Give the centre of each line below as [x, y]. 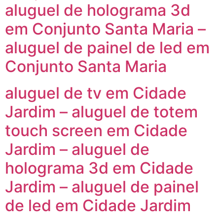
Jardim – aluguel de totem [101, 112]
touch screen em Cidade [96, 131]
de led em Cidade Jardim [98, 206]
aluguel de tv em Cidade [96, 93]
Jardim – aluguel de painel [102, 187]
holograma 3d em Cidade [99, 168]
